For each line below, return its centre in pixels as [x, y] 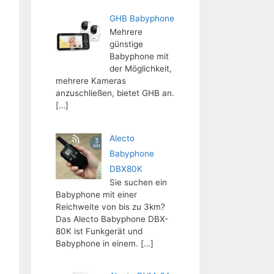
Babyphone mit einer [96, 194]
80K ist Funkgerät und [99, 231]
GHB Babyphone [142, 18]
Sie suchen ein [138, 182]
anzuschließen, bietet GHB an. [115, 93]
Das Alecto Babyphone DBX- [112, 219]
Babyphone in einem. [97, 243]
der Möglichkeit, [140, 68]
